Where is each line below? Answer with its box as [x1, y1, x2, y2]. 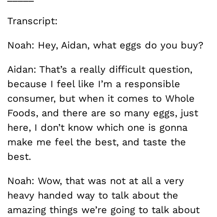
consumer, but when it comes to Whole [7, 93, 195, 104]
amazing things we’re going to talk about [7, 204, 200, 216]
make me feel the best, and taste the [7, 136, 186, 148]
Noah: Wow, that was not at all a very [7, 175, 184, 186]
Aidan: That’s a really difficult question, [7, 63, 192, 75]
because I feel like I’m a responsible [7, 78, 180, 90]
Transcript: [7, 15, 58, 27]
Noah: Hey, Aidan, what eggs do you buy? [7, 39, 203, 51]
